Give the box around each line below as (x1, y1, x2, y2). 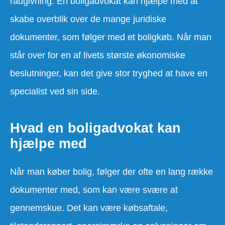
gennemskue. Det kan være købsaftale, (10, 203, 168, 213)
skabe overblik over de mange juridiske (10, 14, 166, 24)
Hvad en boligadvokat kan (10, 120, 181, 136)
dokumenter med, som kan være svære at (10, 185, 178, 195)
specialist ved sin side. (10, 86, 100, 96)
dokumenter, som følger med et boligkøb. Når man (10, 32, 211, 42)
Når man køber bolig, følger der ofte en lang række (10, 167, 213, 177)
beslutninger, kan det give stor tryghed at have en (10, 68, 207, 78)
